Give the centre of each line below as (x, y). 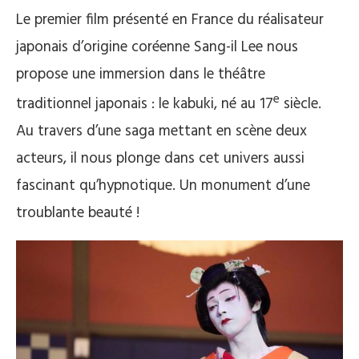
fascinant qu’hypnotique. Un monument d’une (163, 186)
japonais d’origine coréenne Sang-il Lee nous (157, 47)
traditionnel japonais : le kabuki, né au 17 (145, 105)
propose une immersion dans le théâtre (141, 75)
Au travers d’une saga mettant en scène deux (161, 132)
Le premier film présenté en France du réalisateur (170, 20)
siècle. (303, 105)
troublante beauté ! (78, 214)
